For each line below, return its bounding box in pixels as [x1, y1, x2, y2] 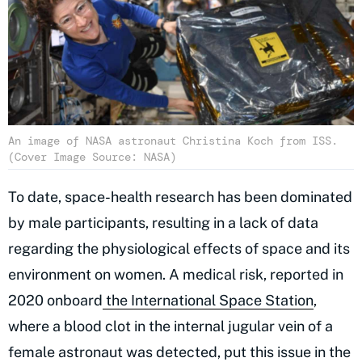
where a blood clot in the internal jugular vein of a [8, 317, 333, 335]
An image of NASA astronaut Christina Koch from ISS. [8, 133, 338, 148]
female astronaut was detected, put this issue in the [8, 343, 351, 360]
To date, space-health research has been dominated [8, 187, 352, 205]
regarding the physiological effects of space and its [8, 239, 350, 257]
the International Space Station [103, 291, 314, 309]
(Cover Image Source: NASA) [8, 149, 176, 164]
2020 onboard [8, 291, 103, 309]
